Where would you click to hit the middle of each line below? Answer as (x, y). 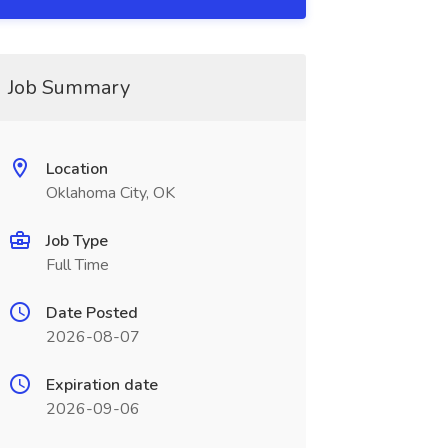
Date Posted (91, 313)
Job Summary (68, 87)
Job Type (76, 241)
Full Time (77, 265)
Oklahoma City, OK (110, 193)
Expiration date (101, 385)
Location (76, 169)
